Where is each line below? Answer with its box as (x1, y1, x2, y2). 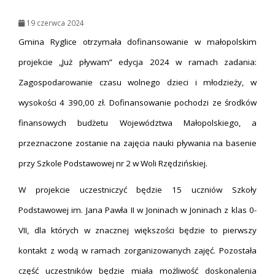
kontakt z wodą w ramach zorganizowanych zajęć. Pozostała (18, 245, 257, 256)
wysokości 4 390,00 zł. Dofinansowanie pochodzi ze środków (18, 97, 257, 108)
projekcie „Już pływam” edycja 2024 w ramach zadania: (18, 56, 257, 68)
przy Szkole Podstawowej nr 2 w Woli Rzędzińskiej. (18, 158, 207, 169)
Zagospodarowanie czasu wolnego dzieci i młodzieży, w (18, 77, 257, 88)
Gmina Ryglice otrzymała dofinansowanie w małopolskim (18, 36, 257, 47)
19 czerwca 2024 (25, 18, 84, 28)
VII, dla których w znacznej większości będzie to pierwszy (18, 225, 257, 236)
